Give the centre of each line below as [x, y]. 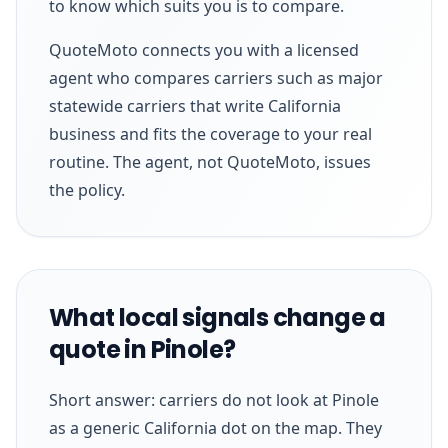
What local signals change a [217, 317]
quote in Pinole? [142, 349]
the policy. [87, 189]
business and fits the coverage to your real [210, 133]
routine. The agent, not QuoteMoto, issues [210, 161]
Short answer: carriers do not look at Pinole [214, 399]
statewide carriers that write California [195, 105]
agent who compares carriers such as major [216, 77]
